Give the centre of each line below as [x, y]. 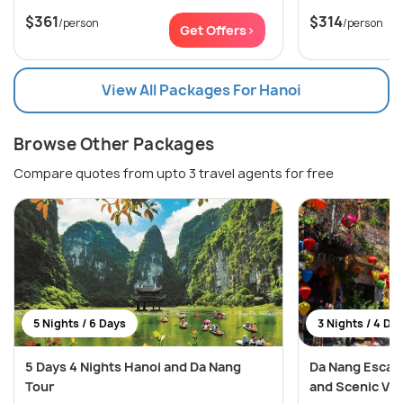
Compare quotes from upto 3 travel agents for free [174, 174]
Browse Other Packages [114, 145]
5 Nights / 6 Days [80, 324]
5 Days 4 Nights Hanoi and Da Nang [133, 367]
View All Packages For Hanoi [201, 90]
